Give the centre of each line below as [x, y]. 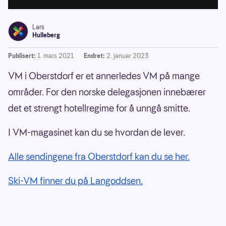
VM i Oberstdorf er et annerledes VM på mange [104, 76]
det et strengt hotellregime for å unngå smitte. [99, 108]
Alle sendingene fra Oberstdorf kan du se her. [99, 157]
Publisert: [22, 56]
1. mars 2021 [55, 56]
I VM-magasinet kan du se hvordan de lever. [97, 132]
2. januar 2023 [128, 56]
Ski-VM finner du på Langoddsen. [75, 181]
